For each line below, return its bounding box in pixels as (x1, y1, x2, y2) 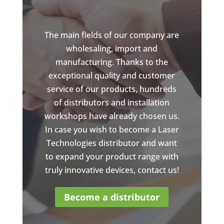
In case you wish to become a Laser (44, 123, 179, 135)
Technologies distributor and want (46, 137, 177, 148)
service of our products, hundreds (47, 83, 177, 94)
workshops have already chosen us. (44, 110, 179, 121)
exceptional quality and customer (48, 69, 175, 81)
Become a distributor (64, 191, 160, 203)
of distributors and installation (54, 96, 170, 108)
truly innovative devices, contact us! (44, 164, 179, 175)
